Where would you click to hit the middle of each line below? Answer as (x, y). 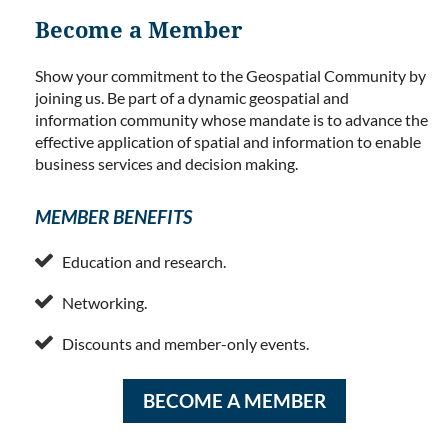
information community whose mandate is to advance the (231, 119)
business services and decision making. (169, 163)
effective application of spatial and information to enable (228, 141)
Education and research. (144, 261)
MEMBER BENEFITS (113, 217)
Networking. (104, 302)
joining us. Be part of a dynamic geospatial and (192, 97)
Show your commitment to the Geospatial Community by (230, 75)
